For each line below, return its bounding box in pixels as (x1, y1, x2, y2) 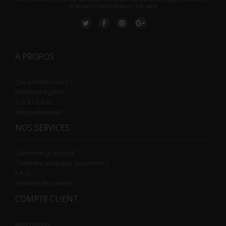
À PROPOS (15, 50, 54, 62)
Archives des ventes (15, 179, 72, 188)
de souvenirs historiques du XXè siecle (69, 2, 157, 10)
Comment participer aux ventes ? (15, 158, 109, 167)
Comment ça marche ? (15, 148, 79, 157)
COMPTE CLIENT (15, 193, 78, 204)
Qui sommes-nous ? (15, 77, 72, 86)
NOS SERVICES (15, 122, 70, 133)
